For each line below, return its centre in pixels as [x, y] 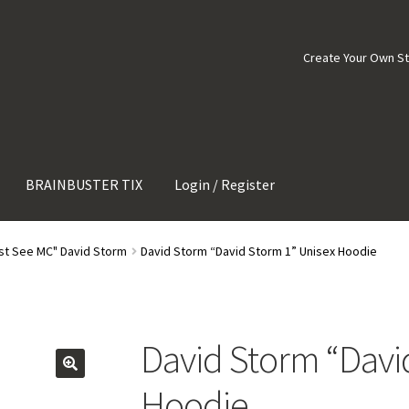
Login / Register [225, 184]
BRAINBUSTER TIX [84, 184]
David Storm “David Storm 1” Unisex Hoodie [259, 252]
